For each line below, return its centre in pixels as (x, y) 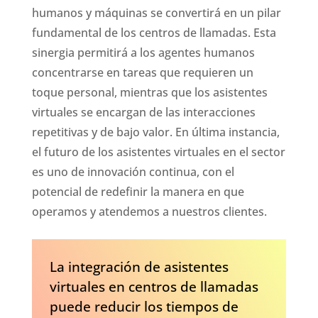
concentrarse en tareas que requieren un (142, 72)
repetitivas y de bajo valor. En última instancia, (155, 132)
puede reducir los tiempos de (144, 306)
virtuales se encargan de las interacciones (143, 112)
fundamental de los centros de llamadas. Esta (154, 32)
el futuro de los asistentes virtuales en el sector (158, 152)
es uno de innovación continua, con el (133, 171)
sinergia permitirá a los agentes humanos (143, 52)
